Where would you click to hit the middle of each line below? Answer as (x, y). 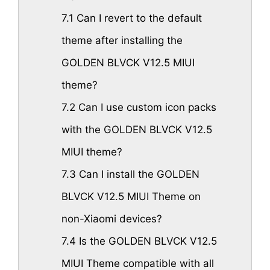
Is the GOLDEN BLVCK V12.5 (146, 241)
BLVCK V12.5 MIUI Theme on (131, 196)
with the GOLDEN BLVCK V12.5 (137, 129)
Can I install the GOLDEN (137, 174)
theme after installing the (122, 40)
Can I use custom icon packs (146, 107)
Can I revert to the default (137, 18)
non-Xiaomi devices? (111, 218)
